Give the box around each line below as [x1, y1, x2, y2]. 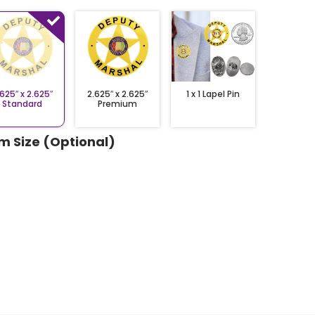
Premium [98, 98, 138, 110]
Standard [2, 98, 43, 110]
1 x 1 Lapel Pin [186, 87, 240, 100]
